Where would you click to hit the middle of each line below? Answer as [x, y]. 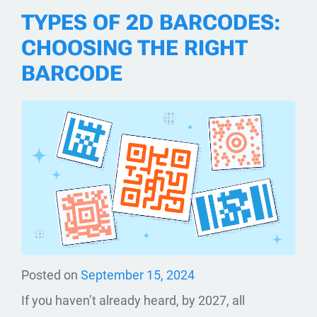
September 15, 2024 [138, 275]
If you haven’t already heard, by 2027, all [133, 300]
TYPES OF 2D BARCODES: [151, 23]
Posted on [51, 275]
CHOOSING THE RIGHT [134, 48]
